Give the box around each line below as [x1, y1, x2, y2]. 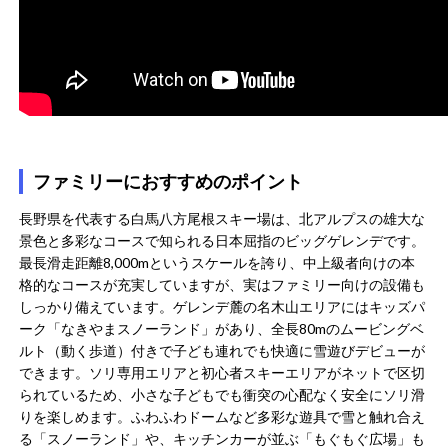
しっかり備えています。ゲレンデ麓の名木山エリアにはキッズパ [19, 298, 426, 316]
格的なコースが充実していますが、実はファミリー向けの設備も [19, 276, 426, 294]
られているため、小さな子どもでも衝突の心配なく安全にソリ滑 [19, 386, 426, 404]
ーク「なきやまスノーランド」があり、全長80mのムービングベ [19, 320, 425, 338]
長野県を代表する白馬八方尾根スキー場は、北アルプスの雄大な [19, 210, 426, 228]
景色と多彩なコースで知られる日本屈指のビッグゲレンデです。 [19, 232, 426, 250]
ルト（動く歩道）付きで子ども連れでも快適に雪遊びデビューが [19, 342, 426, 360]
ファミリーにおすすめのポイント [33, 170, 304, 193]
